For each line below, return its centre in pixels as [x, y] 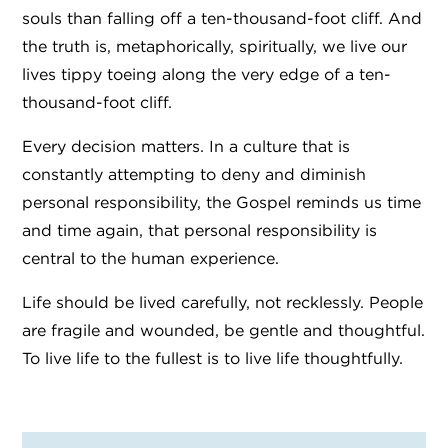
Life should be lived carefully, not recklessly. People [222, 302]
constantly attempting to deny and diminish [194, 174]
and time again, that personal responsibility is [199, 230]
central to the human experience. [153, 258]
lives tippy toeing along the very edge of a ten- [206, 74]
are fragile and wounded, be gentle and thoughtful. [223, 330]
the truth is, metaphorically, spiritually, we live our [214, 46]
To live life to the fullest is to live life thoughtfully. [212, 358]
